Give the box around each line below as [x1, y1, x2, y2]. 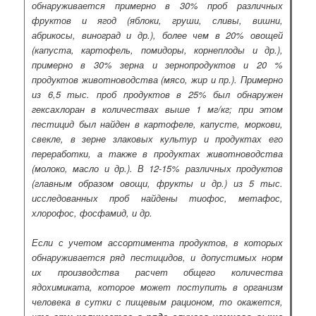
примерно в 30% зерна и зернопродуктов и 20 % [32, 58, 283, 72]
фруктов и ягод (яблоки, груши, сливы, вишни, [32, 13, 283, 28]
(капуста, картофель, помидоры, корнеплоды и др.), [32, 43, 283, 57]
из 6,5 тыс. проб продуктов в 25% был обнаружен [32, 87, 283, 102]
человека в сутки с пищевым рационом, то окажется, [32, 295, 283, 309]
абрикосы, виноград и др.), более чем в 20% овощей [32, 28, 283, 42]
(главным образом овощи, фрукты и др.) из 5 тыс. [32, 176, 283, 190]
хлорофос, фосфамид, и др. [32, 206, 153, 220]
